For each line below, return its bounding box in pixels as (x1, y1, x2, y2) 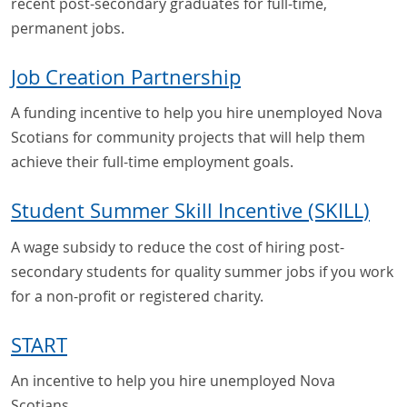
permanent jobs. (11, 17, 124, 38)
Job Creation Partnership (11, 63, 241, 90)
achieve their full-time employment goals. (11, 152, 293, 173)
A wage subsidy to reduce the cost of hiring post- (11, 236, 344, 257)
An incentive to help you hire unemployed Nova (11, 371, 335, 392)
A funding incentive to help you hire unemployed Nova (11, 103, 382, 124)
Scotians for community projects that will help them (11, 127, 365, 148)
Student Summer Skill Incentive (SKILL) (11, 197, 370, 224)
